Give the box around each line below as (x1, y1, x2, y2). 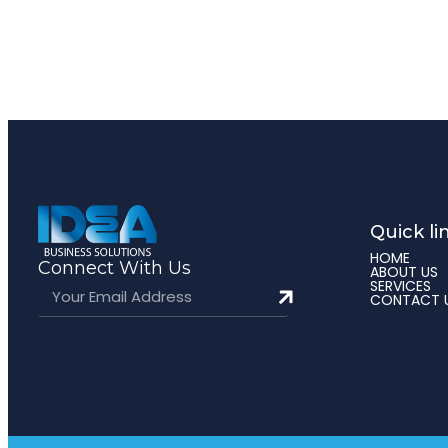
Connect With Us (38, 257, 191, 280)
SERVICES (370, 276, 432, 297)
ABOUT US (370, 262, 439, 283)
